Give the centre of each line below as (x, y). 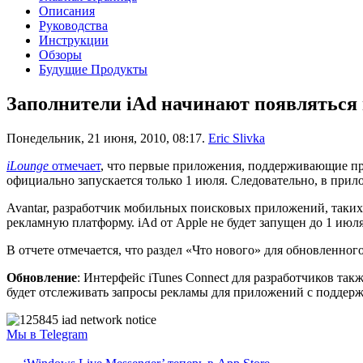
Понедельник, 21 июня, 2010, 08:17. (106, 138)
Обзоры (60, 54)
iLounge (28, 165)
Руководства (73, 25)
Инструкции (74, 40)
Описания (67, 11)
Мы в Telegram (47, 334)
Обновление (42, 277)
